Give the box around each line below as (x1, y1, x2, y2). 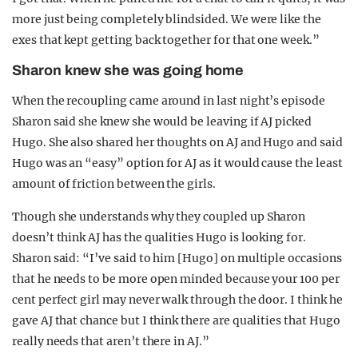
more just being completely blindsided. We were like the (12, 12, 321, 26)
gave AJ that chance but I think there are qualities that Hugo (12, 313, 340, 328)
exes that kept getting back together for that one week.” (12, 33, 320, 47)
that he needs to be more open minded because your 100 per (12, 272, 340, 286)
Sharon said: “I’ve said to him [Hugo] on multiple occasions (12, 251, 342, 265)
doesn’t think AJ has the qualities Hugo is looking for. (12, 230, 306, 245)
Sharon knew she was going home (12, 62, 245, 78)
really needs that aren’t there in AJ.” (12, 334, 209, 348)
